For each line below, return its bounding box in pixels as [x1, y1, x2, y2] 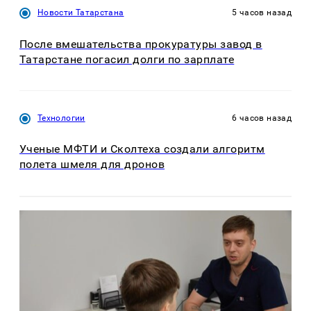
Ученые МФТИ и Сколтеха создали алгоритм [19, 142, 265, 156]
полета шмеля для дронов [19, 158, 165, 171]
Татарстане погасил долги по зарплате [19, 52, 235, 66]
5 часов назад [232, 8, 292, 18]
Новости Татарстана [37, 8, 124, 18]
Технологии [37, 113, 85, 124]
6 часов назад [232, 113, 292, 124]
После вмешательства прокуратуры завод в [19, 37, 262, 51]
